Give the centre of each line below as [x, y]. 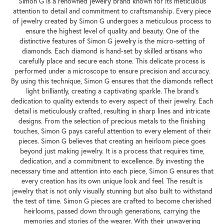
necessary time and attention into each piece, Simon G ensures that [112, 171]
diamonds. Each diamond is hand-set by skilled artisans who [112, 51]
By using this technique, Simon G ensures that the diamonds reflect [112, 81]
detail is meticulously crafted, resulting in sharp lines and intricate [112, 111]
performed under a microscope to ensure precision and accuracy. [112, 71]
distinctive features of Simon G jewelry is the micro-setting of [112, 41]
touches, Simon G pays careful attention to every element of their [112, 131]
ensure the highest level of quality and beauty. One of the [112, 31]
